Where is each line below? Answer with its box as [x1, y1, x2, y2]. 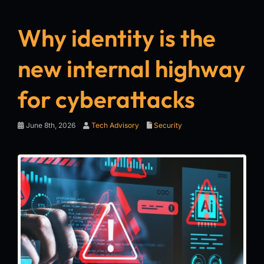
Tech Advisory [91, 120, 139, 130]
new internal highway [18, 53, 245, 83]
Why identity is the [18, 22, 216, 52]
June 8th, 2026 [24, 120, 75, 130]
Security [154, 120, 182, 130]
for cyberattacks [18, 84, 195, 114]
